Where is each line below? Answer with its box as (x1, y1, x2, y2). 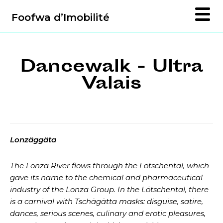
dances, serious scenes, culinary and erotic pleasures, (10, 209, 206, 218)
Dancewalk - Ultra (20, 55, 203, 81)
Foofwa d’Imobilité (11, 11, 110, 23)
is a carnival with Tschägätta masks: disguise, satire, (10, 197, 203, 206)
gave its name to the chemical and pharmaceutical (10, 173, 203, 182)
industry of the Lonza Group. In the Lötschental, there (10, 185, 209, 194)
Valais (82, 72, 141, 98)
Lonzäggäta (10, 135, 56, 144)
